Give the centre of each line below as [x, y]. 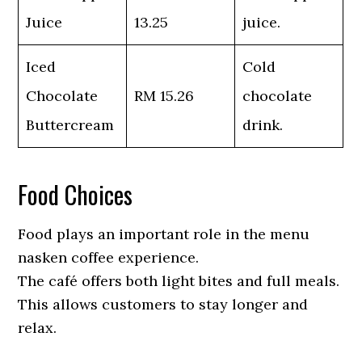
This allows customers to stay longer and [163, 304]
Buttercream [70, 125]
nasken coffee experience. [109, 257]
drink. [263, 125]
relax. [38, 328]
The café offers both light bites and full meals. [179, 281]
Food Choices [76, 194]
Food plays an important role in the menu [164, 234]
